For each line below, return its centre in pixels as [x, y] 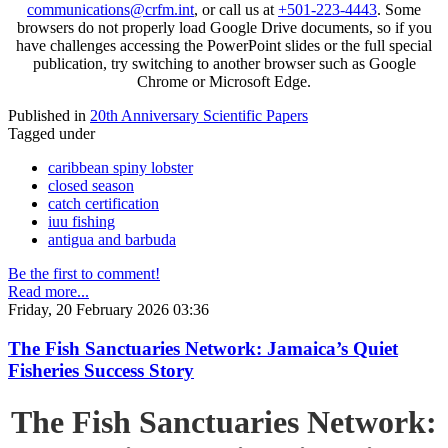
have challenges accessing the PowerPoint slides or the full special [224, 46]
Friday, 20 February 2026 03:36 [108, 310]
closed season [91, 186]
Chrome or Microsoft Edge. [224, 82]
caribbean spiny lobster [120, 168]
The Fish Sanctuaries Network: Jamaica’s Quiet [203, 349]
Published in [47, 116]
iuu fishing [81, 222]
